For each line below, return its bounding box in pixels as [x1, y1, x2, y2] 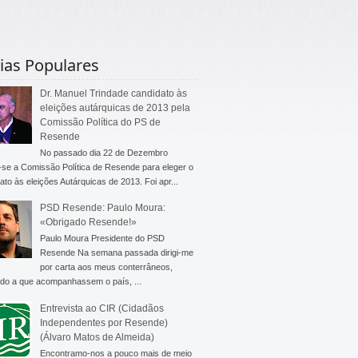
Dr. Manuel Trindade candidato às [39, 87, 187, 99]
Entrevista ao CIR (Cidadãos [39, 302, 164, 314]
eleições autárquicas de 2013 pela [39, 101, 190, 113]
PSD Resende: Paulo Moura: [39, 202, 165, 214]
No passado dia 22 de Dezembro [39, 147, 168, 157]
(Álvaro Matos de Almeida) [39, 331, 154, 343]
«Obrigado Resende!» [39, 217, 137, 229]
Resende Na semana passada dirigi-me [39, 248, 193, 258]
